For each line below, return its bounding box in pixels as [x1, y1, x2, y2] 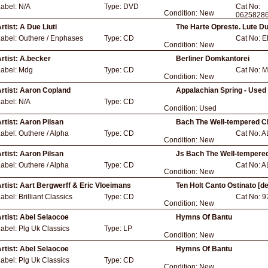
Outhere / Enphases [19, 34, 83, 42]
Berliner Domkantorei [176, 54, 249, 63]
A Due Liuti [20, 23, 57, 31]
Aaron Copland [20, 86, 71, 95]
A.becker [20, 54, 51, 63]
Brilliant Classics [19, 193, 72, 201]
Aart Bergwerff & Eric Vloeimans [20, 181, 131, 190]
